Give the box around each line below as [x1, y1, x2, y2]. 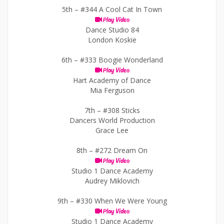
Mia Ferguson [89, 85, 134, 95]
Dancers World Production [69, 115, 155, 125]
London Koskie [87, 35, 136, 44]
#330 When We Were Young [75, 196, 167, 205]
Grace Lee [95, 125, 128, 135]
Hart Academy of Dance [73, 75, 151, 85]
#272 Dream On [95, 145, 147, 155]
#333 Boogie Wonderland [79, 55, 163, 64]
